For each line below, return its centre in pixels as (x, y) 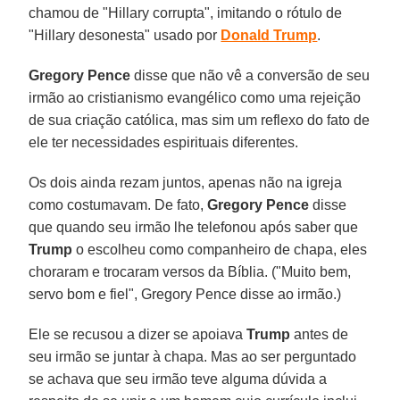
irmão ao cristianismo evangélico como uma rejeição (195, 97)
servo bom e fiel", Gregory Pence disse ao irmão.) (185, 294)
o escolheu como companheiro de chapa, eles (220, 249)
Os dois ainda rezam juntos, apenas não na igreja (186, 182)
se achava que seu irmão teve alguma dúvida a (178, 379)
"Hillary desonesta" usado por (125, 35)
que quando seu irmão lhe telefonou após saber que (194, 227)
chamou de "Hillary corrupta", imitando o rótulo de (186, 12)
